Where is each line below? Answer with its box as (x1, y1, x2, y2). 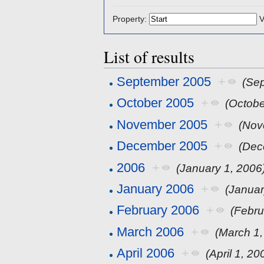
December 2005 (117, 138, 208, 154)
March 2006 (117, 224, 184, 239)
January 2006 (117, 181, 194, 196)
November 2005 (117, 117, 208, 132)
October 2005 (117, 95, 194, 111)
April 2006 (117, 246, 175, 261)
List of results (104, 45, 194, 68)
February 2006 (117, 203, 200, 218)
